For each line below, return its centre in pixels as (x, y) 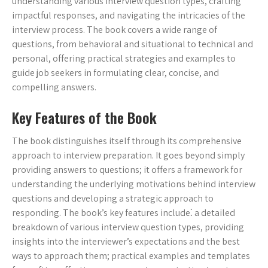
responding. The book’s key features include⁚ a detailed (124, 213)
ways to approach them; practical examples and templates (131, 256)
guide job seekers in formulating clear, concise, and (115, 73)
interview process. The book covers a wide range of (115, 30)
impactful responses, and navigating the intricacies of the (129, 15)
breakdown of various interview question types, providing (128, 227)
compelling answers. (54, 87)
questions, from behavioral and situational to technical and (133, 44)
